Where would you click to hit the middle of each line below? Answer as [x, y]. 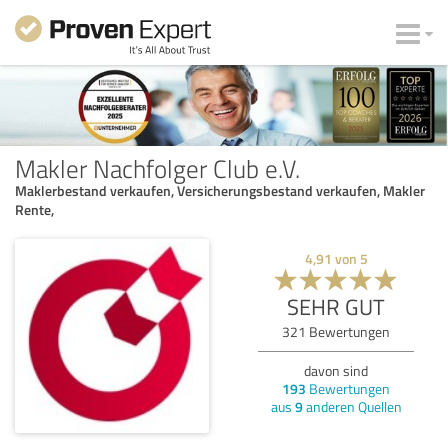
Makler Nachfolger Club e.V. [157, 167]
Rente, [34, 209]
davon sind [336, 370]
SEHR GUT [336, 306]
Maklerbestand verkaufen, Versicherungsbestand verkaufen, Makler [220, 190]
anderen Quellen [352, 406]
